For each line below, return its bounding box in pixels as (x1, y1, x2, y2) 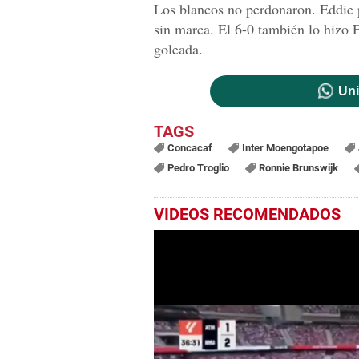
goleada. (154, 38, 203, 58)
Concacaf (167, 141, 212, 154)
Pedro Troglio (167, 161, 229, 174)
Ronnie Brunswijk (258, 161, 338, 174)
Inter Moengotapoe (241, 141, 329, 154)
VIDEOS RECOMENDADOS (154, 204, 341, 224)
